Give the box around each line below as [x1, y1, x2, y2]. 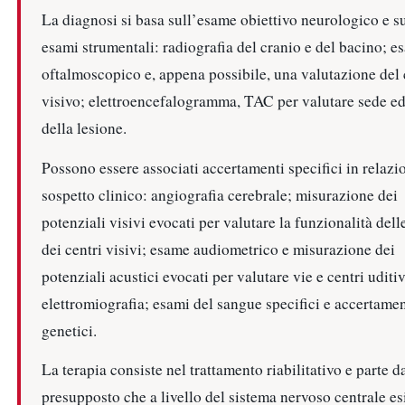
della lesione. [41, 118, 127, 139]
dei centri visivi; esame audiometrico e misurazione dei [41, 238, 395, 259]
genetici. [41, 319, 97, 341]
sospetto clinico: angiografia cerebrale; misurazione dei [41, 184, 398, 205]
